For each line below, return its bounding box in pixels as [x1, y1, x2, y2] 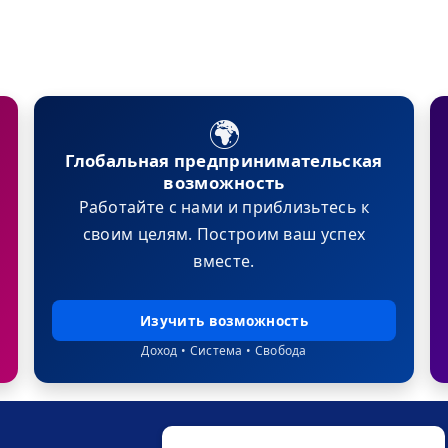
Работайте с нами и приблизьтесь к [78, 196, 370, 219]
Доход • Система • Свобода [141, 342, 307, 360]
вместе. [193, 250, 255, 273]
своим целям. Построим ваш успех [82, 223, 366, 246]
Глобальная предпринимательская [65, 149, 383, 173]
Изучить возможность [140, 311, 308, 331]
